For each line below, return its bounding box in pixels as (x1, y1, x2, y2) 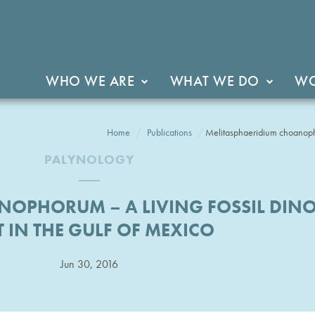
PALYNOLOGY (44, 151, 134, 167)
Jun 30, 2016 (60, 257, 118, 271)
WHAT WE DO (169, 72, 259, 90)
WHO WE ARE (46, 72, 134, 90)
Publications (147, 126, 192, 139)
